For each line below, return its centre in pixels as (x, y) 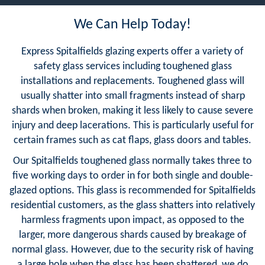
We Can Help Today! (132, 25)
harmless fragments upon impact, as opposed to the (132, 220)
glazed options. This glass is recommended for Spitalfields (132, 190)
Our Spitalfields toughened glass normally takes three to (132, 161)
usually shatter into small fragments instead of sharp (132, 96)
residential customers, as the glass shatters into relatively (132, 205)
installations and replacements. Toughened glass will (132, 81)
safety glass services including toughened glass (132, 66)
